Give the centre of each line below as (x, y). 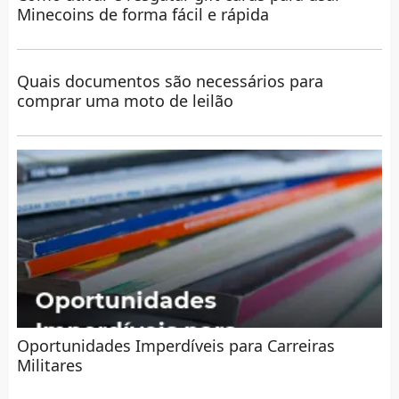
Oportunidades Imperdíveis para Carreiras (175, 345)
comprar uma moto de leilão (125, 100)
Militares (49, 365)
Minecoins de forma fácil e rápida (142, 14)
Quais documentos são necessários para (170, 81)
